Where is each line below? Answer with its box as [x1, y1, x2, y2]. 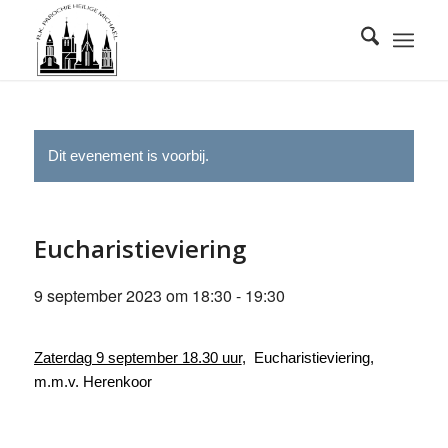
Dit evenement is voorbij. [47, 147, 209, 164]
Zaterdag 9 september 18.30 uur [33, 349, 242, 366]
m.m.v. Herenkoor [33, 373, 152, 390]
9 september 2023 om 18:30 [33, 284, 232, 307]
